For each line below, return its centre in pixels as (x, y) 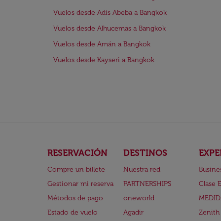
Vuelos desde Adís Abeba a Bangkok (110, 13)
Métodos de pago (75, 198)
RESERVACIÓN (77, 153)
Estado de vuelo (73, 212)
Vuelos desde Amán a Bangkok (102, 44)
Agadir (133, 212)
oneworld (139, 198)
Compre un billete (76, 169)
